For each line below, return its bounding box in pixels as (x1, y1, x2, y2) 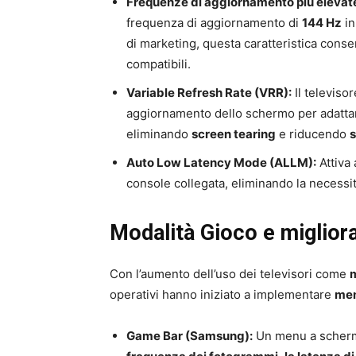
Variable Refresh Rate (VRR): (126, 84, 292, 100)
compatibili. (126, 56, 191, 72)
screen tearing (192, 126, 276, 141)
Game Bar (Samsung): (126, 327, 253, 343)
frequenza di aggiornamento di (126, 14, 302, 30)
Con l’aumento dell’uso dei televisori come (110, 265, 350, 281)
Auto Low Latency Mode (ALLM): (126, 154, 316, 170)
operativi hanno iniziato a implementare (110, 286, 335, 302)
